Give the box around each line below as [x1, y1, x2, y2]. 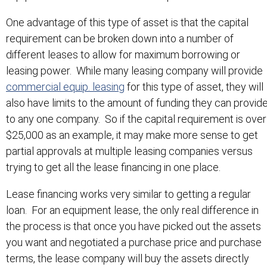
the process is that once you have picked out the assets [6, 219, 261, 232]
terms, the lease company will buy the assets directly [6, 252, 249, 265]
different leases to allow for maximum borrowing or [6, 48, 240, 61]
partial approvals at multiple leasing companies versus [6, 144, 253, 157]
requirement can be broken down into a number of [6, 32, 234, 45]
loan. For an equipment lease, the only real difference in [6, 203, 259, 216]
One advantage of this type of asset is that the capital [6, 15, 249, 29]
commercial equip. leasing [6, 80, 125, 93]
